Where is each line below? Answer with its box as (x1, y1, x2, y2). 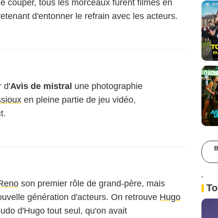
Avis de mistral (10, 81, 72, 91)
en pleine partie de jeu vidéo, (21, 95, 136, 105)
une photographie (72, 81, 143, 91)
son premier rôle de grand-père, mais (18, 179, 165, 188)
